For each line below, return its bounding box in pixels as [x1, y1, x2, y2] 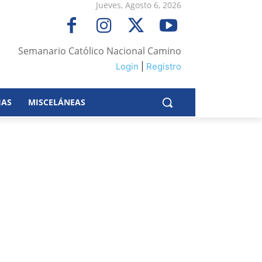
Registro [146, 61, 181, 72]
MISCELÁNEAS [28, 96, 85, 108]
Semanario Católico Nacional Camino [18, 44, 181, 57]
